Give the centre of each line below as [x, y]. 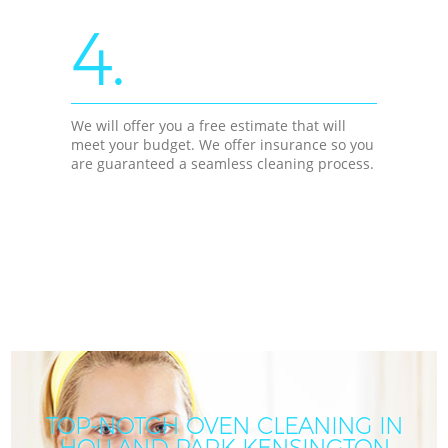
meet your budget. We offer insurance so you [223, 144]
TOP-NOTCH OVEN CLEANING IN [224, 426]
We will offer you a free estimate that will [209, 125]
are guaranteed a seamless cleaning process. [223, 163]
